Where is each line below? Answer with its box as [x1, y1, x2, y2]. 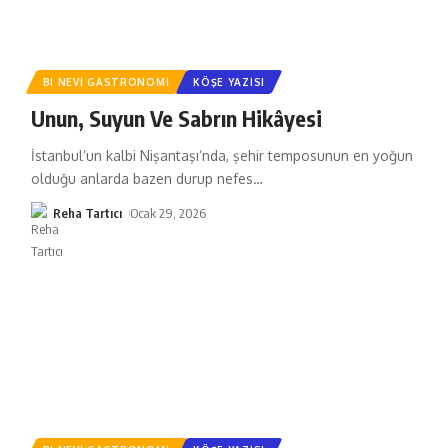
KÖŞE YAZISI [193, 75, 265, 88]
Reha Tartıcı [52, 204, 122, 221]
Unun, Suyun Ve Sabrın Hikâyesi [30, 103, 322, 132]
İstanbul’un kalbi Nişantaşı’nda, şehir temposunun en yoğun [30, 146, 413, 164]
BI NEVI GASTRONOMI [42, 75, 170, 88]
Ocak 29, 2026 [130, 204, 207, 221]
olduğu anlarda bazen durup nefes [30, 169, 253, 187]
